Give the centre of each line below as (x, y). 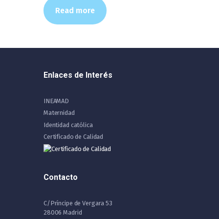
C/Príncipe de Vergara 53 (78, 203)
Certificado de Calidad (74, 137)
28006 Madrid (63, 213)
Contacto (61, 177)
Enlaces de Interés (78, 75)
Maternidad (59, 113)
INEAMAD (56, 101)
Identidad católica (68, 125)
